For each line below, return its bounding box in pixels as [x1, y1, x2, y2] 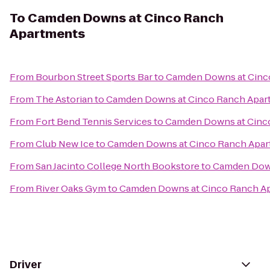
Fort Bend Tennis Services [36, 115, 152, 128]
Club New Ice [36, 137, 94, 150]
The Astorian [36, 93, 93, 105]
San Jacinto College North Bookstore [36, 160, 199, 172]
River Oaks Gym [36, 182, 106, 195]
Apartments [10, 25, 85, 42]
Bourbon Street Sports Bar [36, 71, 152, 83]
